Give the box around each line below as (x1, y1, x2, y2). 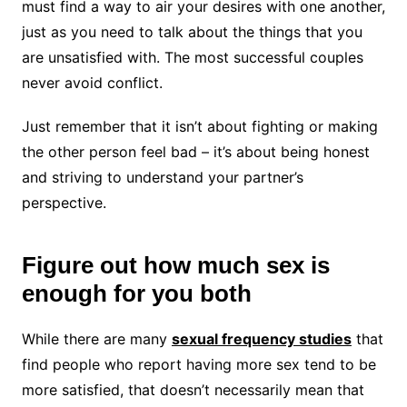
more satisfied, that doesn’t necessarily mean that (21, 381, 364, 400)
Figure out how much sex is (21, 252, 330, 280)
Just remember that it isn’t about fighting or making (21, 117, 378, 136)
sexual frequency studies (171, 330, 352, 349)
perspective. (21, 194, 111, 213)
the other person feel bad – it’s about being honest (21, 143, 370, 162)
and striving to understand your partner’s (21, 168, 303, 187)
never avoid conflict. (21, 74, 167, 93)
